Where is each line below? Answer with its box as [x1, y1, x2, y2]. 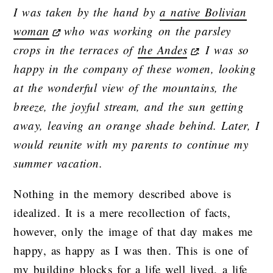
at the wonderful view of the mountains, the [13, 80, 238, 95]
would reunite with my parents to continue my [13, 136, 249, 152]
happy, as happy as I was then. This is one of [13, 243, 249, 258]
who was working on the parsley [59, 23, 231, 38]
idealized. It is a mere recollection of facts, [13, 205, 231, 221]
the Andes [137, 42, 188, 57]
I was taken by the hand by [13, 4, 160, 19]
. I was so [197, 42, 249, 57]
